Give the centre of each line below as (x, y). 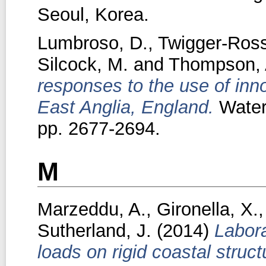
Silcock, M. (83, 65)
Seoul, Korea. (93, 14)
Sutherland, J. (94, 230)
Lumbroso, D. (92, 43)
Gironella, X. (207, 209)
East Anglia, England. (125, 107)
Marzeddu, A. (91, 209)
